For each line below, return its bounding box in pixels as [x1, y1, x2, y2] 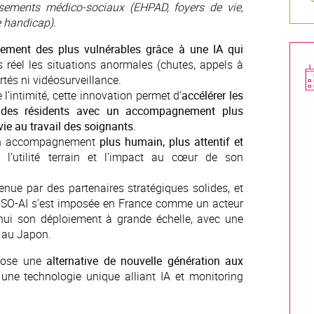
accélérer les [182, 88, 244, 103]
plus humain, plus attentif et [100, 134, 243, 149]
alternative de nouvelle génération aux [46, 253, 243, 268]
